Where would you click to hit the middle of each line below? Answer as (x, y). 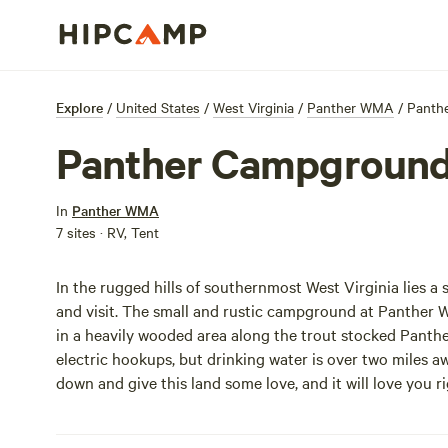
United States (158, 107)
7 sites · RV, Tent (107, 232)
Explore (79, 107)
